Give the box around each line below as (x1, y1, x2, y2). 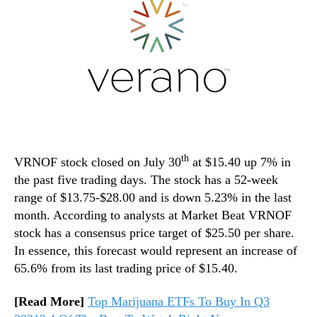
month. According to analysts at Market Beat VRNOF (14, 207, 292, 222)
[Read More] (14, 294, 88, 309)
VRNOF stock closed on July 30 (14, 154, 181, 169)
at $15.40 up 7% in (189, 154, 291, 169)
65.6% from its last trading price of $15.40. (14, 260, 238, 275)
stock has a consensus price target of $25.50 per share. (14, 225, 294, 240)
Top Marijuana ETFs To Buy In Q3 (88, 294, 270, 309)
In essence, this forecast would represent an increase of (14, 243, 297, 258)
